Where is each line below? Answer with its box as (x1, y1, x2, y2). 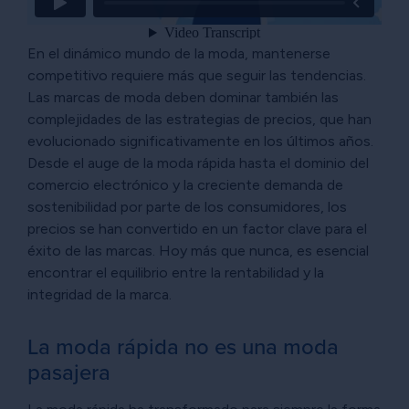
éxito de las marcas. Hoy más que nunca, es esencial (27, 241, 369, 259)
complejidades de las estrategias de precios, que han (27, 110, 372, 128)
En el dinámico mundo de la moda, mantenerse (27, 44, 330, 62)
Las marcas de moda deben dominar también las (27, 88, 339, 106)
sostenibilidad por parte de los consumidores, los (27, 197, 347, 215)
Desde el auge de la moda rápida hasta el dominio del (27, 153, 369, 172)
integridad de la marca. (27, 285, 172, 303)
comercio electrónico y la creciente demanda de (27, 175, 343, 194)
